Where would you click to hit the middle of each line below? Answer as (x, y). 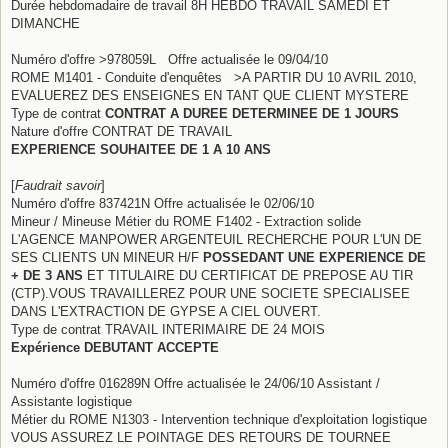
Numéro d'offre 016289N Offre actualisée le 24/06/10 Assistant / (195, 383)
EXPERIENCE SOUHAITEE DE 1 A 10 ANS (141, 149)
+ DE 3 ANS (47, 275)
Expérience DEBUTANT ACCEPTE (115, 347)
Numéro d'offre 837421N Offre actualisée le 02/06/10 (162, 203)
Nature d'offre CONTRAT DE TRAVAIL (121, 131)
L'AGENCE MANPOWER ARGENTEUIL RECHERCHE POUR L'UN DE (216, 239)
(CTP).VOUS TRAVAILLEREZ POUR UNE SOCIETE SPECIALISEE (210, 293)
